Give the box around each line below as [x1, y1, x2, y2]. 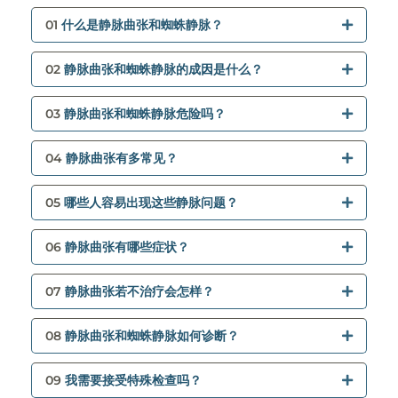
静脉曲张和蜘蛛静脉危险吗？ [64, 106, 226, 123]
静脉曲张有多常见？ [66, 150, 178, 167]
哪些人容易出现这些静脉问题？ [64, 195, 238, 211]
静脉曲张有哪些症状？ [65, 239, 189, 256]
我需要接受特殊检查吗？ [65, 372, 202, 389]
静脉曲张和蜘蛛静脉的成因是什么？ [64, 61, 263, 78]
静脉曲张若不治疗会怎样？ [65, 283, 214, 300]
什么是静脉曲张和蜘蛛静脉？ [61, 17, 223, 34]
